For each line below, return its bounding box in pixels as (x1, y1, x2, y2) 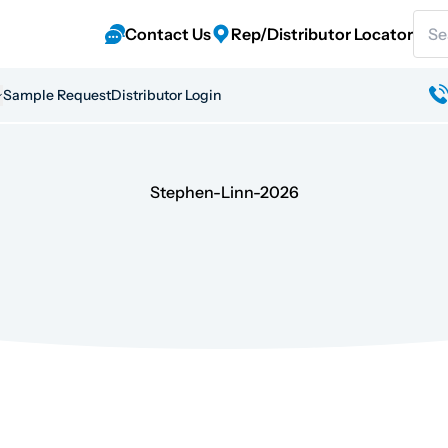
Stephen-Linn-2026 (149, 182, 299, 202)
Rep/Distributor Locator (231, 24, 413, 44)
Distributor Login (111, 86, 221, 104)
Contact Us (125, 24, 211, 44)
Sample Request (3, 86, 111, 104)
